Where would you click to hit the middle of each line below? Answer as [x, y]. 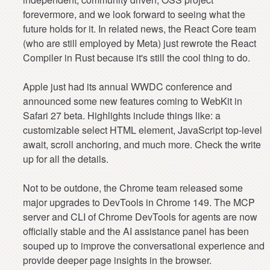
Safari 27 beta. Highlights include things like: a [122, 116]
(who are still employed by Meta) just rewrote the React [140, 43]
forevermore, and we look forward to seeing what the [134, 14]
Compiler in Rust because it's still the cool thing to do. [137, 58]
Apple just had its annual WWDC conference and [128, 87]
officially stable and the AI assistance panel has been [136, 231]
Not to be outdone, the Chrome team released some [133, 188]
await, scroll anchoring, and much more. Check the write [142, 145]
